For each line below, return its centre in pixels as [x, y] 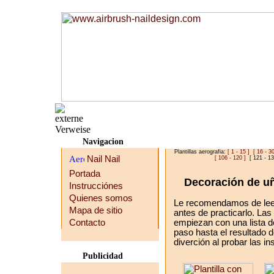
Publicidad [103, 256]
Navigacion [103, 142]
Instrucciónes [96, 186]
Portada [85, 174]
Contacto [87, 223]
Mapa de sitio [96, 210]
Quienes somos [101, 198]
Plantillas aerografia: [201, 152]
